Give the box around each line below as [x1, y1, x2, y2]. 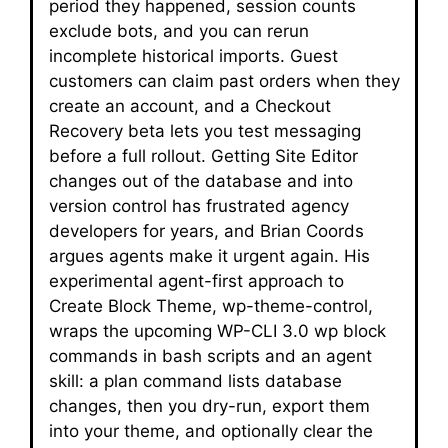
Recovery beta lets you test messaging [49, 121, 361, 141]
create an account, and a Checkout [49, 96, 331, 116]
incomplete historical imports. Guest [49, 46, 338, 66]
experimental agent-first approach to [49, 271, 344, 291]
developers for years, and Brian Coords [49, 221, 364, 241]
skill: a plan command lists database [49, 371, 342, 391]
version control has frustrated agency [49, 196, 349, 216]
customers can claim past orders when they [49, 71, 400, 91]
